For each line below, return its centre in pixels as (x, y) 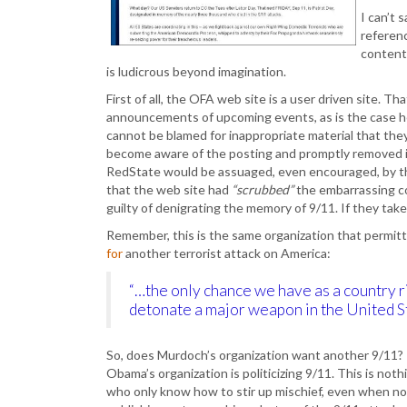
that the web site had (169, 189)
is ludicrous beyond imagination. (196, 71)
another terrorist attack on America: (227, 253)
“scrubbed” (263, 189)
